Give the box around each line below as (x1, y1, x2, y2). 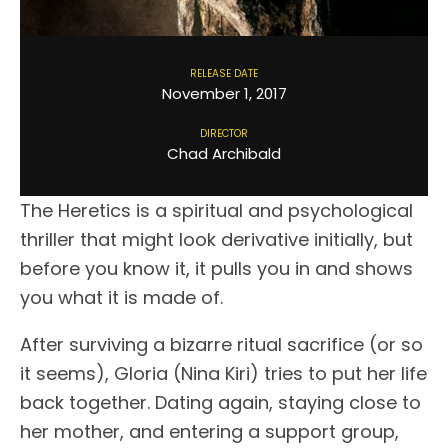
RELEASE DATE (190, 65, 258, 81)
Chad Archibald (167, 142, 281, 164)
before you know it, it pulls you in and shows (20, 255, 413, 281)
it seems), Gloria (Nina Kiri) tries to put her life (20, 360, 427, 386)
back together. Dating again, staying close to (20, 389, 421, 415)
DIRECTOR (200, 125, 248, 141)
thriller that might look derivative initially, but (20, 226, 413, 252)
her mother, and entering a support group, (20, 418, 399, 444)
